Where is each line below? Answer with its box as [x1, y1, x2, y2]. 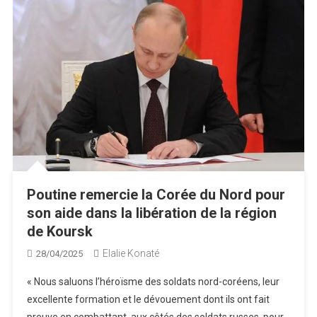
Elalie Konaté [102, 248, 159, 260]
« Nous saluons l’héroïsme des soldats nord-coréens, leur [26, 276, 279, 288]
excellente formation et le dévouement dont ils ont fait [26, 294, 270, 306]
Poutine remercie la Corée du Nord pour [26, 186, 285, 204]
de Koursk [26, 223, 93, 241]
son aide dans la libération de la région [26, 204, 277, 222]
